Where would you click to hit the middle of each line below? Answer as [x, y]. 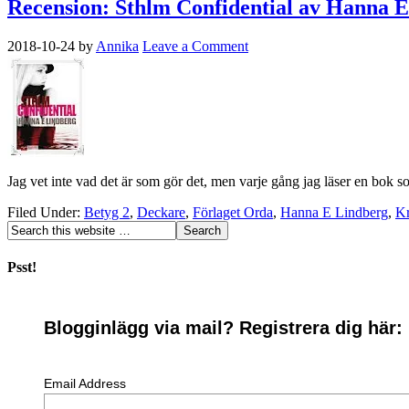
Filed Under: [46, 212]
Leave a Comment [195, 46]
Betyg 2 [107, 212]
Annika [117, 46]
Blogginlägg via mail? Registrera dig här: [223, 328]
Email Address [84, 384]
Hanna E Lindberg [334, 212]
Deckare [161, 212]
